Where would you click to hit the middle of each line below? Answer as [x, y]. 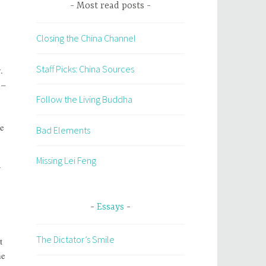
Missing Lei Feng [66, 161]
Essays [110, 207]
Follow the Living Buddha [84, 99]
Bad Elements [63, 130]
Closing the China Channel [86, 38]
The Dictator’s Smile [75, 239]
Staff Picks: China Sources [85, 69]
